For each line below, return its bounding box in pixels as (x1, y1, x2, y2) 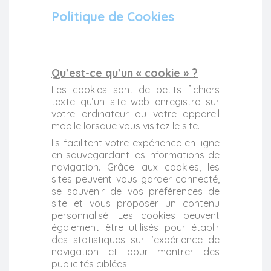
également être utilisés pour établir (51, 221, 220, 233)
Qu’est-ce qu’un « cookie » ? (51, 65, 198, 80)
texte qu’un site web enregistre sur (51, 95, 220, 108)
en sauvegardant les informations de (51, 148, 220, 161)
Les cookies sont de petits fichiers (51, 83, 220, 96)
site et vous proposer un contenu (51, 197, 220, 209)
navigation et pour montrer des (51, 245, 220, 258)
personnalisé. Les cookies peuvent (51, 209, 220, 221)
